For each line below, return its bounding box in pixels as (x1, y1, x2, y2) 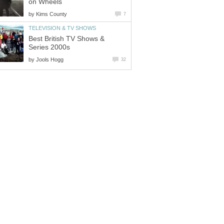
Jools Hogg (36, 56, 63, 62)
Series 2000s (28, 43, 70, 51)
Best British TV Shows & (28, 34, 104, 42)
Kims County (36, 10, 67, 17)
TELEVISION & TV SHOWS (28, 24, 96, 31)
